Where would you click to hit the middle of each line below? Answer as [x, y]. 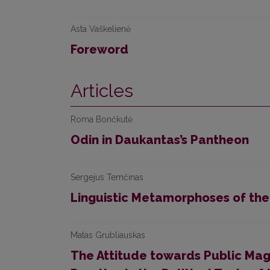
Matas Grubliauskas [108, 235]
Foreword [99, 49]
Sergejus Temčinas [107, 177]
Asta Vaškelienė [101, 29]
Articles [102, 91]
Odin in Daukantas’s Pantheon [160, 140]
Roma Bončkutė [102, 119]
